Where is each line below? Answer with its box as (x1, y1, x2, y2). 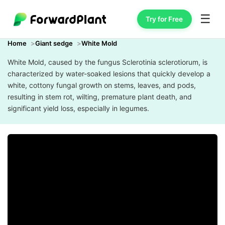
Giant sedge (35, 39, 73, 47)
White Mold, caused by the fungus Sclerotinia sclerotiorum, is (8, 58, 207, 66)
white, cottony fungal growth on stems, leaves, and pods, (8, 81, 196, 89)
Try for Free (146, 15, 183, 23)
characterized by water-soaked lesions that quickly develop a (8, 69, 210, 78)
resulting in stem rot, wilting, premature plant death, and (8, 92, 192, 101)
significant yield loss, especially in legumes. (8, 104, 149, 113)
